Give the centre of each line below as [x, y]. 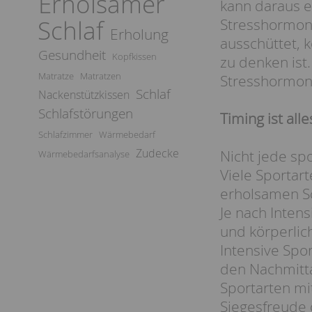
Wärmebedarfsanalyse [84, 154]
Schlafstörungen [86, 113]
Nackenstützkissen [84, 95]
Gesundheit [72, 55]
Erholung [139, 34]
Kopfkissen [134, 56]
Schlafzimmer [65, 134]
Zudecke [157, 153]
